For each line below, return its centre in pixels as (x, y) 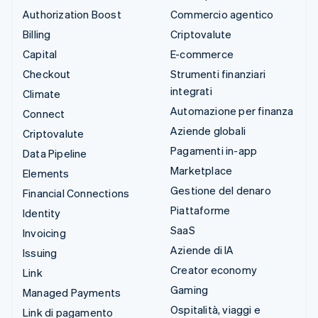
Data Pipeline (55, 153)
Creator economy (214, 269)
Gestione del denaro (221, 190)
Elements (46, 173)
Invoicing (44, 232)
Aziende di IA (202, 250)
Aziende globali (208, 130)
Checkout (47, 73)
